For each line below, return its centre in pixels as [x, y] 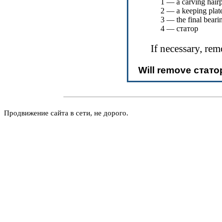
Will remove [166, 70]
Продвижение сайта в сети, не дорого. [66, 113]
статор [187, 28]
